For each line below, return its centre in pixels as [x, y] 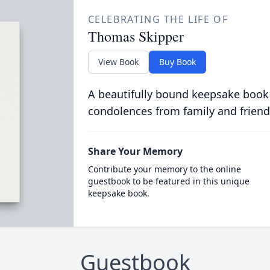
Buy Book [177, 62]
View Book [118, 62]
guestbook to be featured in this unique [168, 181]
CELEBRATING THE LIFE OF [158, 19]
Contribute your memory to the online [164, 169]
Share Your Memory [135, 151]
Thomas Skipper [136, 36]
